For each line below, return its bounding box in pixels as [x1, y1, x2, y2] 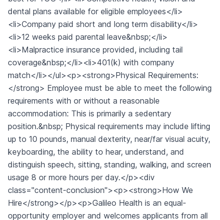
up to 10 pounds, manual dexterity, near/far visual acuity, [8, 134, 210, 144]
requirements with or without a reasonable [8, 96, 160, 106]
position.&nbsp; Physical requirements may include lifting [8, 121, 210, 131]
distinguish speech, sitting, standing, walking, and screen [8, 160, 211, 169]
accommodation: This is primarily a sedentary [8, 109, 171, 118]
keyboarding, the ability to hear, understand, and [8, 147, 184, 157]
